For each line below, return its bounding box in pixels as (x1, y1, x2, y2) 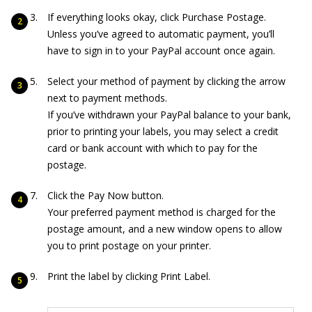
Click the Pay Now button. (47, 188, 164, 202)
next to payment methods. (47, 91, 167, 104)
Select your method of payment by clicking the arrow (47, 74, 286, 88)
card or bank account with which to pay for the (47, 141, 258, 155)
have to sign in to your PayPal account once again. (47, 43, 275, 57)
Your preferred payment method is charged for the (47, 205, 276, 219)
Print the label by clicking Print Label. (47, 269, 210, 283)
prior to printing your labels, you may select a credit (47, 124, 279, 138)
